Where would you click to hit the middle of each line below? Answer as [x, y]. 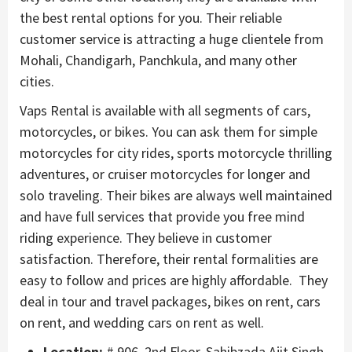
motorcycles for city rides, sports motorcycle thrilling [176, 153]
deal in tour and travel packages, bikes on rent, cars [170, 302]
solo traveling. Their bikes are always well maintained [176, 196]
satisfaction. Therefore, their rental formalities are [169, 259]
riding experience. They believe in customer [146, 238]
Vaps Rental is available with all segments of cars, [165, 111]
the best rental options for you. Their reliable [151, 18]
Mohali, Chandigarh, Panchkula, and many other [158, 60]
